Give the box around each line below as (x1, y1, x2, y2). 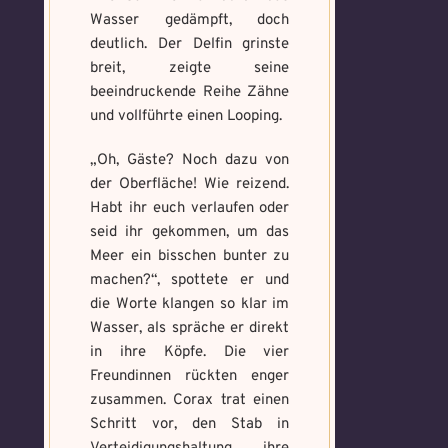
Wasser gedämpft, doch (90, 11, 290, 30)
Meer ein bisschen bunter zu (90, 247, 290, 266)
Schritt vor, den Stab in (90, 415, 290, 434)
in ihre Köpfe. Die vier (90, 343, 290, 362)
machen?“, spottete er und (90, 271, 290, 290)
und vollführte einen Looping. (90, 107, 282, 126)
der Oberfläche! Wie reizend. (90, 175, 290, 194)
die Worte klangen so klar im (90, 295, 290, 314)
